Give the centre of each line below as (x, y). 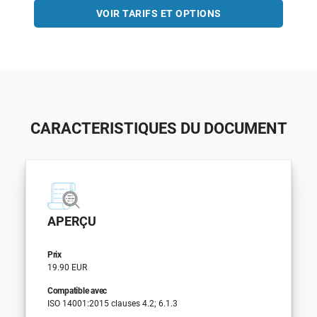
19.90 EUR (67, 267)
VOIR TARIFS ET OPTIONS (158, 13)
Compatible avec (77, 290)
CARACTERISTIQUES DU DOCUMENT (158, 128)
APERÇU (71, 221)
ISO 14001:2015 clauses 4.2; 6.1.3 (112, 303)
